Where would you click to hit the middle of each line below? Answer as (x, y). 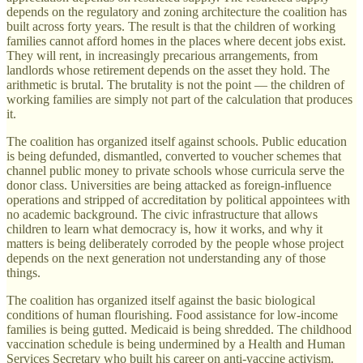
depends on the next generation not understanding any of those (166, 258)
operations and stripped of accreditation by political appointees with (178, 199)
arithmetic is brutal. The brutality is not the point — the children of (175, 84)
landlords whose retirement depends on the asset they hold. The (168, 70)
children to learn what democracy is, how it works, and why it (164, 228)
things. (23, 272)
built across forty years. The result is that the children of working (171, 26)
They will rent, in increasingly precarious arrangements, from (162, 55)
